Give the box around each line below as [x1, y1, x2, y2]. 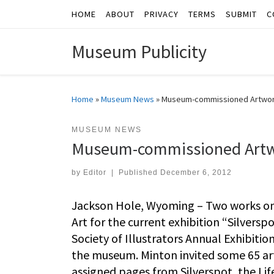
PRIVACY [144, 9, 179, 20]
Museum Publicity [72, 40, 207, 64]
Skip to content [17, 12, 76, 23]
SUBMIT [226, 9, 257, 20]
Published [118, 168, 160, 177]
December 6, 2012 [160, 168, 232, 177]
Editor [83, 168, 106, 177]
